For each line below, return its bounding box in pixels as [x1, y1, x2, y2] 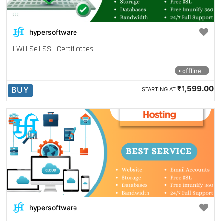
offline [180, 67, 202, 74]
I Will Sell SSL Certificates [13, 44, 93, 54]
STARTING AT [141, 86, 176, 93]
